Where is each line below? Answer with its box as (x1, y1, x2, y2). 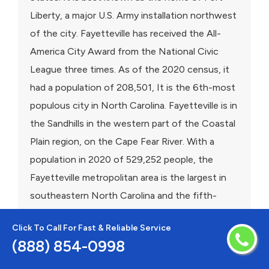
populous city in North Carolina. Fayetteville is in (30, 99, 237, 111)
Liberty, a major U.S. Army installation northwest (30, 9, 237, 21)
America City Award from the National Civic (30, 45, 219, 57)
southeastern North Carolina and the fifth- (30, 189, 217, 201)
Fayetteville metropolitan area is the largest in (30, 171, 226, 183)
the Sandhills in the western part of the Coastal (30, 117, 235, 129)
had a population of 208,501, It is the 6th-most (30, 81, 235, 93)
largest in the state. (30, 207, 114, 219)
